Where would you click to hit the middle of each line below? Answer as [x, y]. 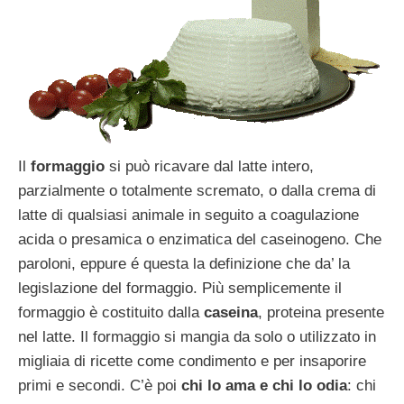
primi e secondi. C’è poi [100, 385]
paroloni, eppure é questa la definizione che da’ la [184, 263]
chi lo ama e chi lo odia [264, 385]
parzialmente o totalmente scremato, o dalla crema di [197, 190]
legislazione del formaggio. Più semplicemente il [180, 288]
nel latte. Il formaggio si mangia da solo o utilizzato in [197, 336]
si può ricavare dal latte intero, [211, 166]
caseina [231, 312]
